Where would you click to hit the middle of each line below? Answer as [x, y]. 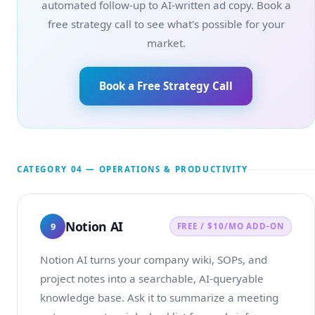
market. [166, 43]
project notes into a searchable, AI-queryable [152, 278]
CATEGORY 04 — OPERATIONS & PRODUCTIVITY [133, 169]
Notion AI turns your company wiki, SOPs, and [154, 259]
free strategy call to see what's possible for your [166, 24]
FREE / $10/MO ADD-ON [230, 226]
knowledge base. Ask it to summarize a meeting [159, 297]
